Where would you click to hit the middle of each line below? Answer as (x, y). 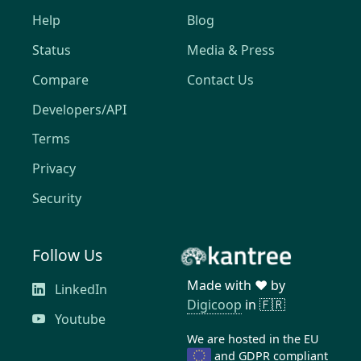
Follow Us (67, 255)
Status (52, 50)
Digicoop (214, 305)
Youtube (79, 319)
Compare (60, 79)
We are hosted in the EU (253, 339)
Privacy (54, 169)
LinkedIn (79, 289)
